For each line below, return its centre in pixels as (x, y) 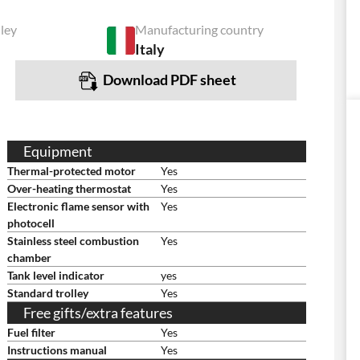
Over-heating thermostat (69, 188)
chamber (29, 258)
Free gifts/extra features (98, 313)
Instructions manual (57, 350)
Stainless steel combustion (73, 241)
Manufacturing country (199, 29)
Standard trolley (48, 293)
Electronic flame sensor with (78, 206)
